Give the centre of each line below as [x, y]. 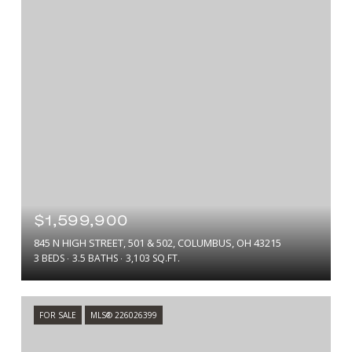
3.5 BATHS [95, 258]
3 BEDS [49, 258]
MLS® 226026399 [124, 315]
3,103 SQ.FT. [153, 258]
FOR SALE [58, 315]
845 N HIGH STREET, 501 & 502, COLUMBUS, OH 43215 [158, 243]
